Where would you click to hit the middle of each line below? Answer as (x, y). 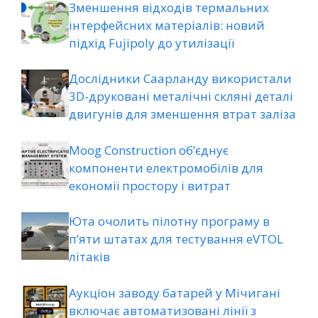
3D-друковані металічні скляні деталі (181, 97)
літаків (89, 257)
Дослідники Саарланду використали (180, 79)
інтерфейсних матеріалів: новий (167, 25)
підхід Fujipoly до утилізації (152, 43)
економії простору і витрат (150, 185)
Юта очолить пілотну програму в (169, 221)
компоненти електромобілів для (166, 168)
